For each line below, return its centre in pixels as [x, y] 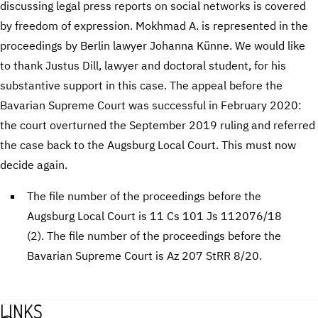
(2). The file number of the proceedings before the [154, 235]
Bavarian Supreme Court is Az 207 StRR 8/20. [145, 255]
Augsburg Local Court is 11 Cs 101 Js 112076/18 [155, 215]
